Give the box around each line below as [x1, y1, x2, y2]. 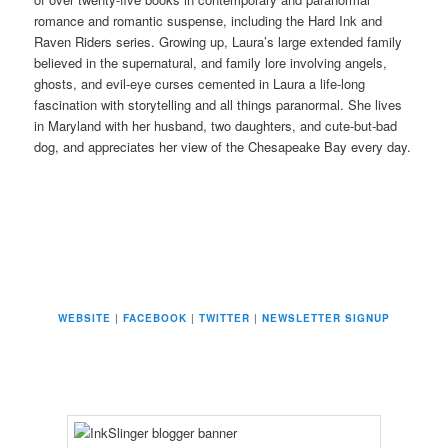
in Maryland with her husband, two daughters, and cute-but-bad [34, 116, 398, 136]
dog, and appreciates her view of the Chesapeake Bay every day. [34, 137, 412, 157]
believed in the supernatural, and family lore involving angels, [34, 53, 388, 73]
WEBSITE [58, 310, 111, 325]
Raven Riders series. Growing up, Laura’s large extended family [34, 32, 403, 52]
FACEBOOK [123, 310, 187, 325]
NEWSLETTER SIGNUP [262, 310, 390, 325]
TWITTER [199, 310, 250, 325]
